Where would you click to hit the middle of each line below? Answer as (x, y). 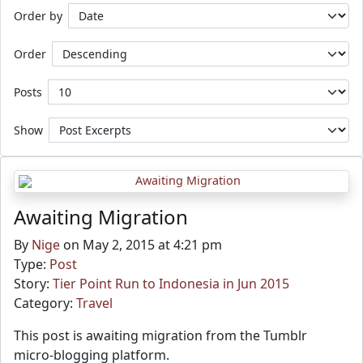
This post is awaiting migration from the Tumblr (160, 335)
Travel (94, 303)
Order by (38, 16)
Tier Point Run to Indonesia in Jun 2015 (171, 284)
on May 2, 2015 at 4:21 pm (143, 245)
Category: (45, 303)
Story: (33, 284)
